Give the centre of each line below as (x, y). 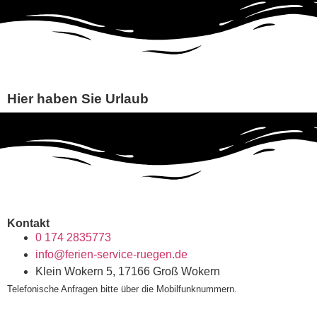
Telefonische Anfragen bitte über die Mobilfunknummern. (122, 289)
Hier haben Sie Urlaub (78, 99)
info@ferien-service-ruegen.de (111, 255)
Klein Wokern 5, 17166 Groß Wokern (128, 272)
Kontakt (28, 224)
